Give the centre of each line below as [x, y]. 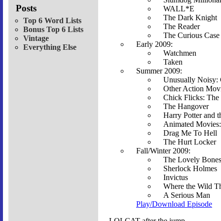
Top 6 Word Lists [52, 20]
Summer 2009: [159, 71]
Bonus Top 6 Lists [53, 29]
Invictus [176, 178]
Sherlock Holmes [190, 169]
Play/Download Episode [174, 204]
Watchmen [180, 53]
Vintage [36, 38]
